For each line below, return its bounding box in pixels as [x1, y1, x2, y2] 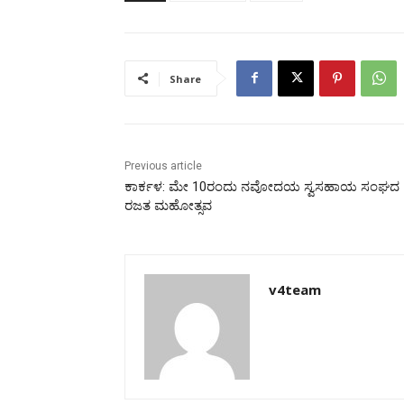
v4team [269, 280, 321, 298]
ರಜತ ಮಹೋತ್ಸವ [124, 197, 212, 214]
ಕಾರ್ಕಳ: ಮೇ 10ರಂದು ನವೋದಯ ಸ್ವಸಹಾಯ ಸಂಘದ [124, 178, 399, 195]
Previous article [124, 159, 202, 172]
